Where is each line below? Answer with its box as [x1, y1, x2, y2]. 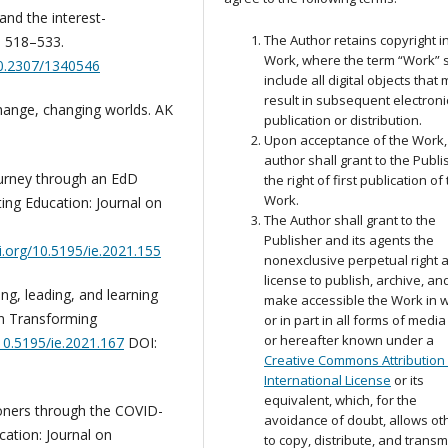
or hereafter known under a [264, 331, 435, 350]
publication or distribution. [264, 111, 423, 130]
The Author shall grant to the [264, 211, 437, 230]
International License [264, 371, 392, 390]
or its [391, 371, 425, 390]
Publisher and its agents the [264, 231, 435, 250]
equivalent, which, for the [264, 391, 418, 410]
